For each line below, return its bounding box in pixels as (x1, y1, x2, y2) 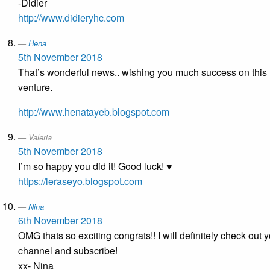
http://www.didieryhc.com (18, 11, 124, 25)
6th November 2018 (18, 213, 102, 228)
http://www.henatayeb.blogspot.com (18, 105, 169, 119)
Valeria (28, 131, 52, 143)
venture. (18, 80, 52, 95)
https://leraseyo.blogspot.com (18, 174, 142, 189)
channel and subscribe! (18, 243, 118, 258)
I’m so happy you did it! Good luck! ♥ (18, 159, 172, 174)
